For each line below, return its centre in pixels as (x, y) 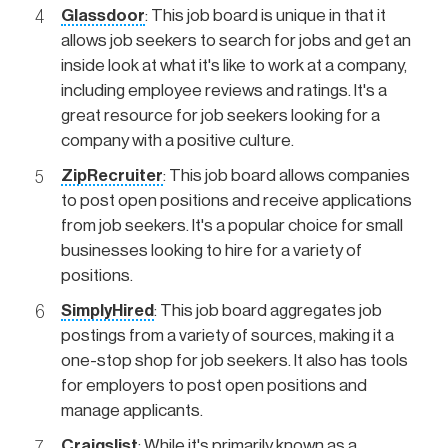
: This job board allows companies (286, 175)
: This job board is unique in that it (265, 15)
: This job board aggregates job (268, 310)
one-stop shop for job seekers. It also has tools (234, 360)
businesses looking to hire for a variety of (211, 250)
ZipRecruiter (112, 175)
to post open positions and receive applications (236, 200)
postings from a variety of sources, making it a (227, 335)
